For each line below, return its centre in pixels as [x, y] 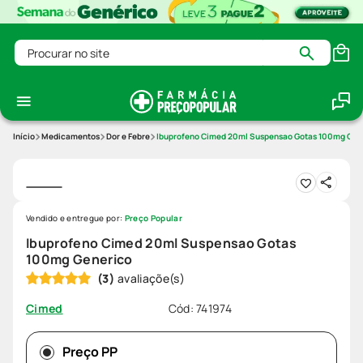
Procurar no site [61, 47]
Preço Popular [153, 218]
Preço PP [90, 352]
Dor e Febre [128, 137]
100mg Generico [79, 260]
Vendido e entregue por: [75, 218]
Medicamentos [70, 137]
